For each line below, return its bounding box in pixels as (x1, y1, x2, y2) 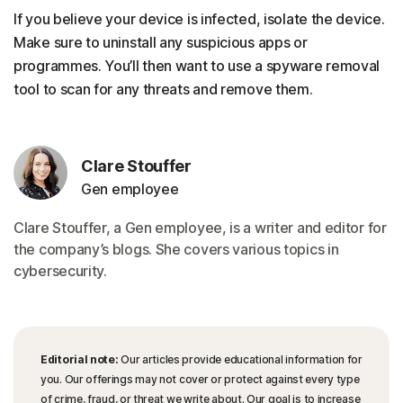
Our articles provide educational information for (118, 352, 363, 366)
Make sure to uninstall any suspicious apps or (13, 32, 308, 51)
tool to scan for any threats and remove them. (13, 79, 313, 98)
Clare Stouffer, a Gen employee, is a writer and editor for (13, 218, 387, 237)
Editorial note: (40, 352, 119, 366)
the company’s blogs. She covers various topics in (13, 239, 339, 258)
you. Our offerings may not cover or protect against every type (40, 372, 360, 386)
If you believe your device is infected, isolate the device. (13, 9, 385, 28)
